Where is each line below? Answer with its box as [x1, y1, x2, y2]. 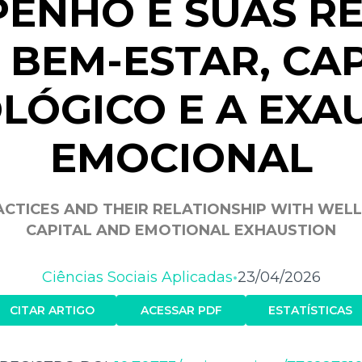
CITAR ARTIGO [9, 302, 95, 318]
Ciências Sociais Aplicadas [41, 267, 233, 286]
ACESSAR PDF [140, 302, 222, 318]
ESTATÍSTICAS [268, 302, 352, 318]
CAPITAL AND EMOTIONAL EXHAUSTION [26, 221, 336, 239]
